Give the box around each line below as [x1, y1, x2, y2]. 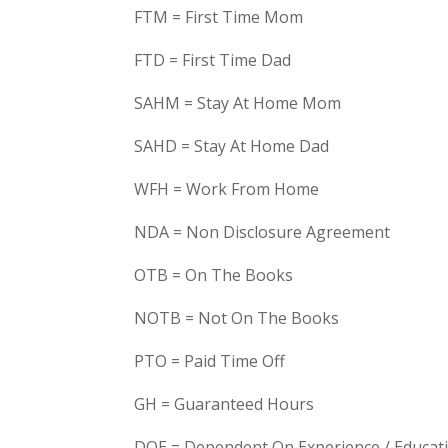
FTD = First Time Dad [134, 49, 292, 71]
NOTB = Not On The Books [134, 307, 340, 329]
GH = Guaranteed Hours [134, 393, 315, 415]
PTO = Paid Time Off [134, 350, 286, 372]
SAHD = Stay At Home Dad [134, 135, 330, 157]
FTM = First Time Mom [134, 6, 304, 28]
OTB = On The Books [134, 264, 294, 286]
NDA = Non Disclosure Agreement [134, 221, 391, 243]
